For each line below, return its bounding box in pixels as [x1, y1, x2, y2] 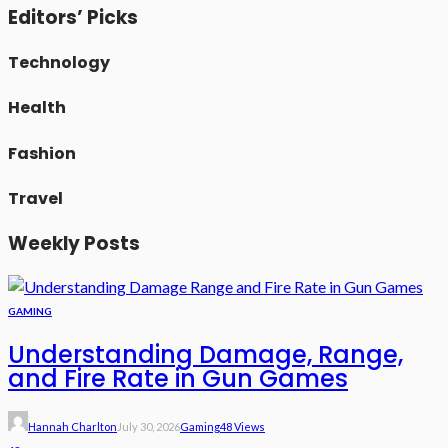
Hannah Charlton [28, 419, 117, 433]
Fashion [8, 141, 76, 165]
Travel [8, 186, 63, 210]
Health [8, 96, 66, 120]
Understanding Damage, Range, [8, 337, 403, 371]
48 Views [220, 419, 265, 433]
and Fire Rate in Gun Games [8, 361, 348, 395]
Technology [8, 51, 110, 75]
